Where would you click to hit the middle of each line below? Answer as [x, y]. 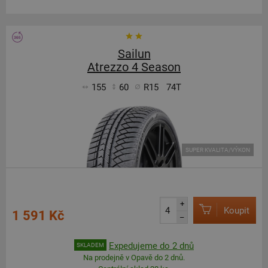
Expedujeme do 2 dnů [151, 246]
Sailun [134, 54]
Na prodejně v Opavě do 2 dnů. [134, 258]
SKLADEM [90, 245]
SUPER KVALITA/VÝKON [218, 150]
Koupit [237, 210]
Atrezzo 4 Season [134, 67]
